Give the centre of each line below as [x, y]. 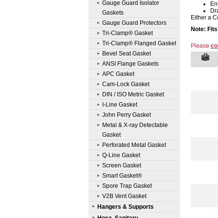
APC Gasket [118, 74]
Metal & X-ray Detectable [135, 125]
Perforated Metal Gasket [134, 145]
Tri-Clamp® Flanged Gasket [139, 43]
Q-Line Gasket [121, 155]
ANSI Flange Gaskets [130, 64]
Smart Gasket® [122, 176]
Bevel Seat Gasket [127, 54]
